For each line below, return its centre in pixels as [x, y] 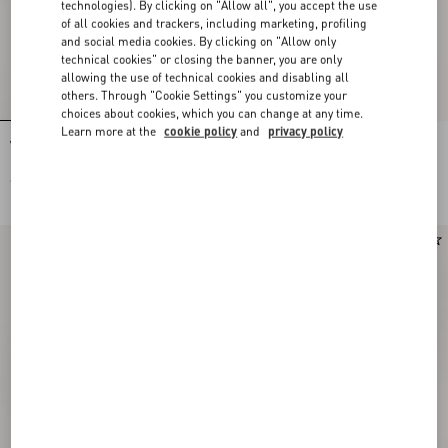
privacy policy [306, 131]
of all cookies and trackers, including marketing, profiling [214, 23]
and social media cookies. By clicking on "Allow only [199, 41]
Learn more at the [110, 131]
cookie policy [201, 131]
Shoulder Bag [264, 156]
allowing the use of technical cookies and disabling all [205, 77]
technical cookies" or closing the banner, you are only [202, 59]
